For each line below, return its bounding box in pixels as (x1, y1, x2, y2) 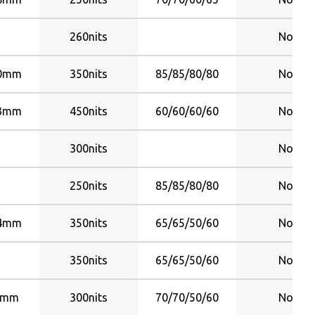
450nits (70, 105, 108, 117)
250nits (70, 179, 108, 192)
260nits (70, 30, 108, 43)
